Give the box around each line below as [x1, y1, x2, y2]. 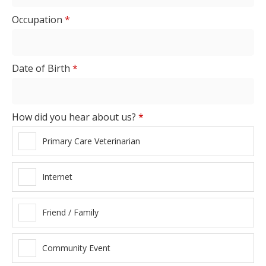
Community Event [42, 242, 110, 254]
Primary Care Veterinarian [42, 135, 140, 147]
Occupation [12, 12, 65, 26]
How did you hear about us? [12, 110, 138, 123]
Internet [42, 171, 72, 183]
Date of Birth [12, 61, 72, 75]
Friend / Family [42, 207, 99, 218]
